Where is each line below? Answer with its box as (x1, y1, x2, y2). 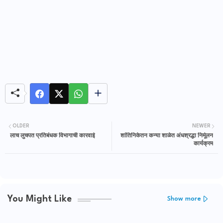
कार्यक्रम (194, 141, 213, 147)
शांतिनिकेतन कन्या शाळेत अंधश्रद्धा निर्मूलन (120, 133, 213, 139)
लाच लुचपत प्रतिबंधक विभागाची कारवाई (10, 133, 95, 139)
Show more (167, 195, 201, 202)
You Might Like (7, 194, 72, 204)
